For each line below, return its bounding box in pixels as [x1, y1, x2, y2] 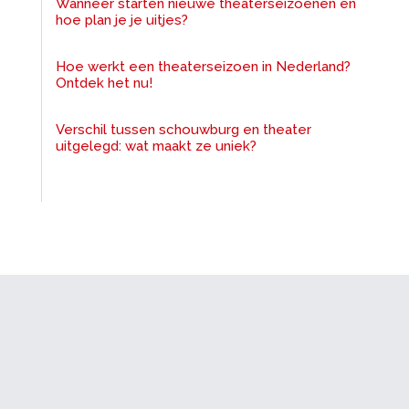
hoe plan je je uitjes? [55, 12, 188, 29]
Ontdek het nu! [55, 75, 152, 92]
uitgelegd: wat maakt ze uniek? [55, 138, 257, 155]
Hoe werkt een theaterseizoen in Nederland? [55, 58, 351, 76]
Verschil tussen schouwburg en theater [55, 121, 311, 139]
